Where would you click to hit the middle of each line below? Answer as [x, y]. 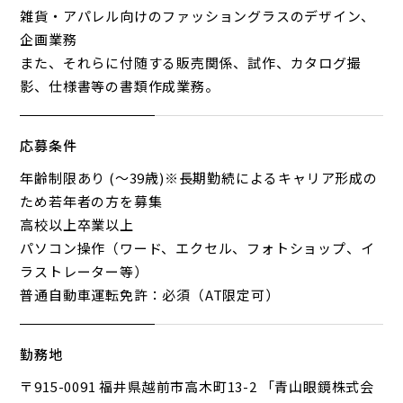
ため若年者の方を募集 [91, 201]
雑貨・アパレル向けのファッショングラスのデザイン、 [197, 15]
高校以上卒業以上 [77, 224]
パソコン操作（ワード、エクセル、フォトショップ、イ [197, 247]
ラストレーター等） [84, 271]
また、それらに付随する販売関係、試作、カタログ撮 [191, 62]
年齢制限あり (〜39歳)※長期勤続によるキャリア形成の [199, 177]
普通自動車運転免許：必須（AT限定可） [150, 294]
